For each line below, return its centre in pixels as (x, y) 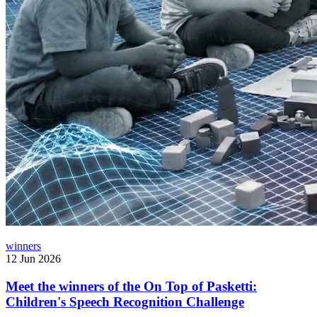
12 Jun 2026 (33, 259)
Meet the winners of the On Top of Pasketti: (131, 287)
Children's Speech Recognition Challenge (125, 302)
